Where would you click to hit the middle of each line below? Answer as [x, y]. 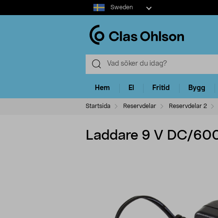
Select [95, 4]
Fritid [161, 88]
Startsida [98, 106]
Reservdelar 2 [187, 106]
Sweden [121, 7]
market [97, 14]
